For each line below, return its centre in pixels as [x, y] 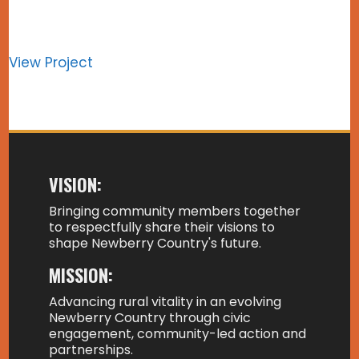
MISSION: [84, 275]
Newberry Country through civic [150, 318]
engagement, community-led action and [178, 334]
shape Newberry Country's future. [155, 244]
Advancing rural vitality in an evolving [165, 302]
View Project [51, 63]
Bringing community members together [175, 212]
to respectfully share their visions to [162, 228]
